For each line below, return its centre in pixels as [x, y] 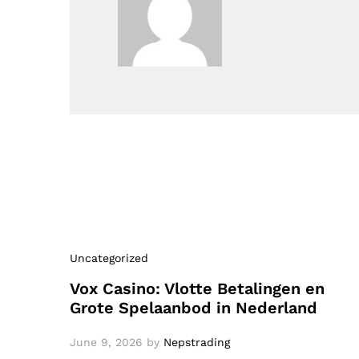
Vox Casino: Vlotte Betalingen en [197, 288]
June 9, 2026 [106, 342]
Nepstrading [197, 342]
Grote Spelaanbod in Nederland [194, 307]
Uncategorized [109, 258]
